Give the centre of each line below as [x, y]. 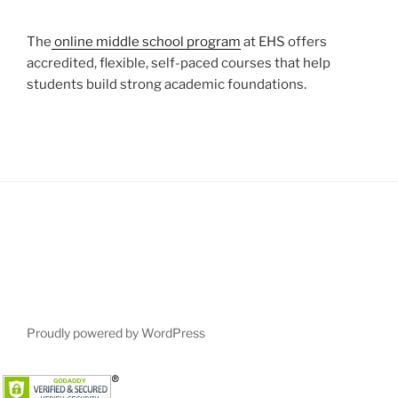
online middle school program [146, 41]
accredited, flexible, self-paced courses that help [179, 63]
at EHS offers [284, 41]
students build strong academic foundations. [167, 84]
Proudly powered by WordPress [116, 332]
